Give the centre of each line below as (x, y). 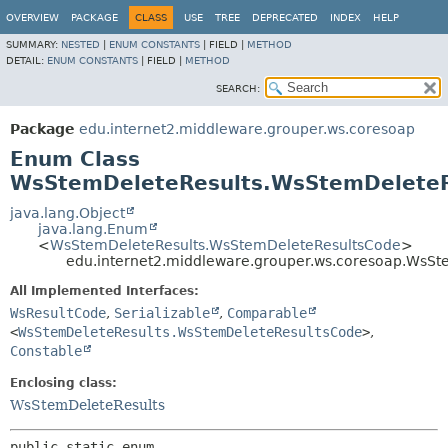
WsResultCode (58, 313)
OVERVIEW (32, 17)
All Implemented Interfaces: (104, 291)
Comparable (267, 313)
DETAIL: (26, 60)
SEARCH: (238, 88)
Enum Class (75, 159)
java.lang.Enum (93, 229)
